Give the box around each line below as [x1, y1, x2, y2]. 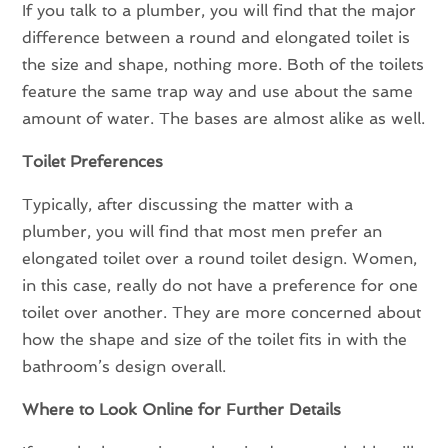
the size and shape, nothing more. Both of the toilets [22, 54, 425, 74]
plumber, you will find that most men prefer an [22, 221, 383, 241]
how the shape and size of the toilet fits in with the [22, 329, 408, 349]
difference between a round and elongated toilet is [22, 27, 411, 47]
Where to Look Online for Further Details [22, 399, 342, 419]
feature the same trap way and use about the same [22, 81, 414, 101]
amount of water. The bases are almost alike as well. [22, 108, 426, 128]
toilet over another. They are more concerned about [22, 302, 422, 322]
